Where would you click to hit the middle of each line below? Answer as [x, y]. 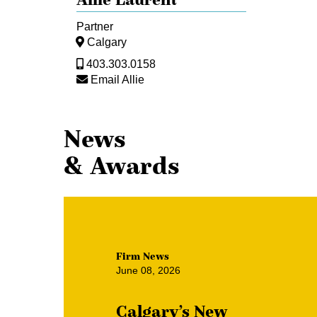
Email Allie [117, 80]
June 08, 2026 [148, 271]
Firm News [143, 257]
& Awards [122, 166]
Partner [95, 27]
